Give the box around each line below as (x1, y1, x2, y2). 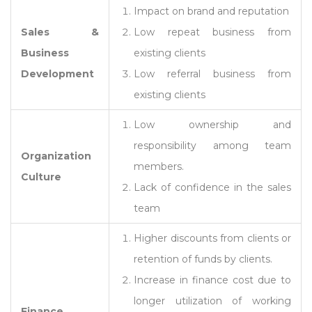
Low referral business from (134, 68, 291, 81)
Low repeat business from (134, 26, 291, 39)
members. (134, 160, 184, 173)
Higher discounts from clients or (134, 232, 291, 245)
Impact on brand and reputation (134, 5, 289, 18)
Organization (21, 150, 91, 163)
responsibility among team (134, 139, 291, 153)
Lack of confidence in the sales (134, 181, 291, 194)
